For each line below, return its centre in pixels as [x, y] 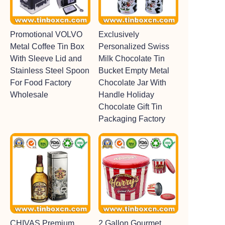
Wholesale [29, 95]
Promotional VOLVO [46, 34]
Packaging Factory [132, 119]
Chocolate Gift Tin [130, 107]
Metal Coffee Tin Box [47, 46]
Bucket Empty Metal [134, 71]
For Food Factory [41, 83]
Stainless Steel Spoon [50, 71]
